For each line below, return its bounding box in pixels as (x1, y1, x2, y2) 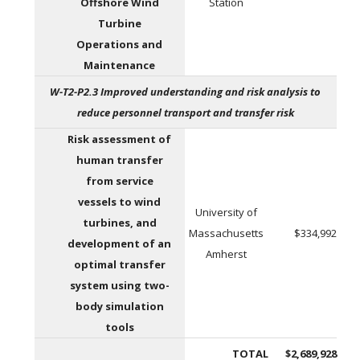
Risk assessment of (67, 132, 172, 147)
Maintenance (84, 58, 156, 73)
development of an (67, 236, 172, 252)
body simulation (75, 299, 164, 314)
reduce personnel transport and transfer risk (76, 105, 294, 121)
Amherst (206, 247, 247, 262)
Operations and (76, 37, 163, 52)
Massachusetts (189, 226, 264, 241)
